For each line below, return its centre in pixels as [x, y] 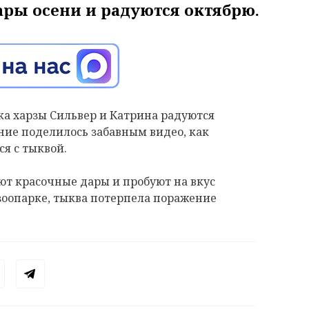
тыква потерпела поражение [135, 198]
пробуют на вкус [169, 182]
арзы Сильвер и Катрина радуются [117, 116]
